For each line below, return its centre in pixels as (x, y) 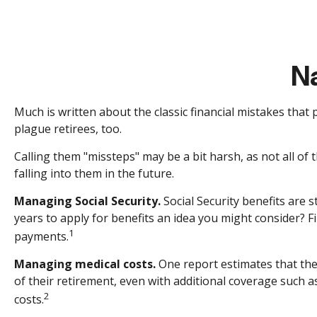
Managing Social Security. (87, 201)
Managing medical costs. (85, 264)
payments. (41, 237)
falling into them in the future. (94, 173)
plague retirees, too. (68, 129)
